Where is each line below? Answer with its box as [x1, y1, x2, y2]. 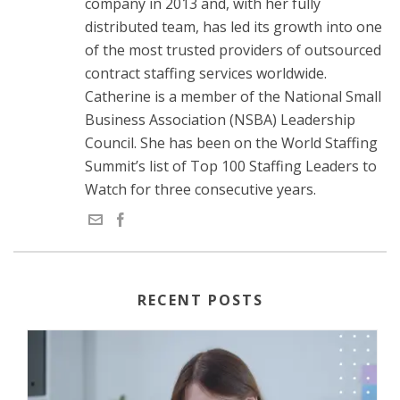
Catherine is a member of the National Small [85, 86, 381, 106]
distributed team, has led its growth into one [85, 16, 382, 37]
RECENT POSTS [137, 289, 263, 310]
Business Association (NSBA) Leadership [85, 109, 355, 129]
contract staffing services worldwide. [85, 62, 327, 83]
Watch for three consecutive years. [85, 179, 316, 199]
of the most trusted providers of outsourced [85, 39, 381, 60]
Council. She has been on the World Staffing [85, 132, 378, 153]
